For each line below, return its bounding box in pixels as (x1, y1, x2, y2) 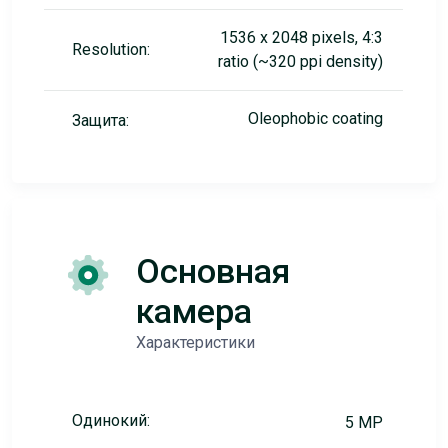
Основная (136, 251, 290, 291)
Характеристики (136, 333, 255, 352)
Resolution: (72, 40, 150, 59)
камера (136, 291, 252, 331)
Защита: (72, 111, 129, 130)
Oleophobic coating (248, 109, 383, 128)
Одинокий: (72, 411, 150, 430)
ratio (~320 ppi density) (218, 52, 383, 71)
